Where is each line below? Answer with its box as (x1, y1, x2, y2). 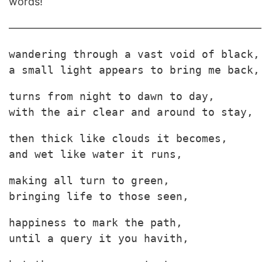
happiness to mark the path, (9, 216, 182, 229)
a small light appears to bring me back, (9, 64, 260, 76)
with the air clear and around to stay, (9, 106, 253, 118)
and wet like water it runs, (9, 148, 182, 160)
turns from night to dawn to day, (9, 90, 215, 102)
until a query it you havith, (9, 232, 189, 244)
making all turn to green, (9, 174, 176, 187)
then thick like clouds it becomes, (9, 132, 227, 144)
